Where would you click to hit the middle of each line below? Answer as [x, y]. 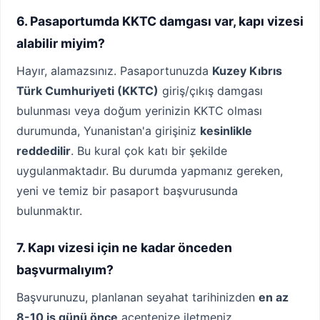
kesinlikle [226, 131]
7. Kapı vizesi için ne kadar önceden [124, 247]
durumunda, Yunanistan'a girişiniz [108, 131]
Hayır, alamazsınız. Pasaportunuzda [114, 71]
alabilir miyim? [61, 43]
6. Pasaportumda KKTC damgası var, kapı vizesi [160, 21]
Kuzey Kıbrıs [247, 71]
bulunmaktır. [49, 211]
